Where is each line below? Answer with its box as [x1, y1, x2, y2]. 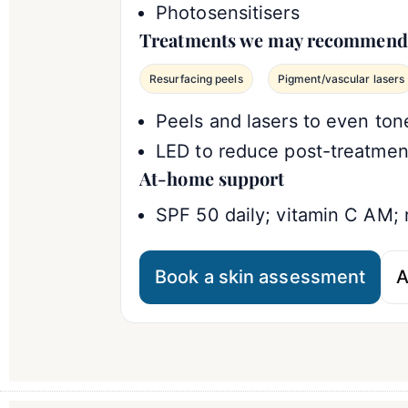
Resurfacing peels [149, 71, 243, 86]
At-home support [139, 165, 285, 190]
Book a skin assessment [155, 265, 366, 288]
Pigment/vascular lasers [277, 71, 405, 86]
